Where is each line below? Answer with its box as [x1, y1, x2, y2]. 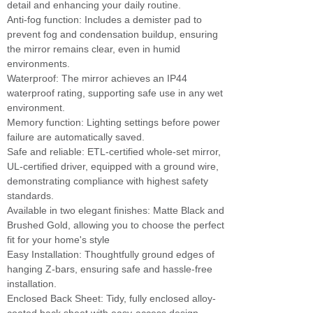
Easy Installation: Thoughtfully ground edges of [7, 249, 214, 260]
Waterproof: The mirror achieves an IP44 [7, 73, 187, 84]
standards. [7, 190, 54, 201]
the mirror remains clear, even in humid [7, 43, 180, 54]
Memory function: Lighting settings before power [7, 117, 220, 128]
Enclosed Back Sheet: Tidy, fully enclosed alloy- [7, 293, 216, 304]
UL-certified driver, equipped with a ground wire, [7, 161, 219, 172]
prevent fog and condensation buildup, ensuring [7, 29, 218, 40]
